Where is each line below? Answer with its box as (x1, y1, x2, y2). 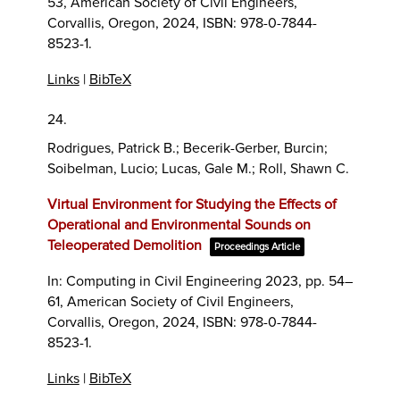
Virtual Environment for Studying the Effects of (46, 195, 337, 213)
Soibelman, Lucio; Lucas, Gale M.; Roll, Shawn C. (46, 159, 349, 178)
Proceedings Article (213, 240, 300, 253)
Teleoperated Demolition (46, 236, 202, 254)
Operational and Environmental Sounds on (46, 215, 311, 234)
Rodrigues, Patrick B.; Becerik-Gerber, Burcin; (46, 138, 328, 157)
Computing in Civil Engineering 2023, (65, 271, 305, 290)
